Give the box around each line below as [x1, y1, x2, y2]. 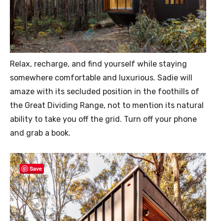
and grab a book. [10, 128, 71, 138]
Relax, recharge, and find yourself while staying [10, 59, 187, 69]
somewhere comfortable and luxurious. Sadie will [10, 73, 192, 82]
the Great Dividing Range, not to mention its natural [10, 100, 204, 110]
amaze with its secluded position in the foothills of [10, 86, 199, 96]
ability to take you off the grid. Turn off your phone [10, 114, 197, 124]
